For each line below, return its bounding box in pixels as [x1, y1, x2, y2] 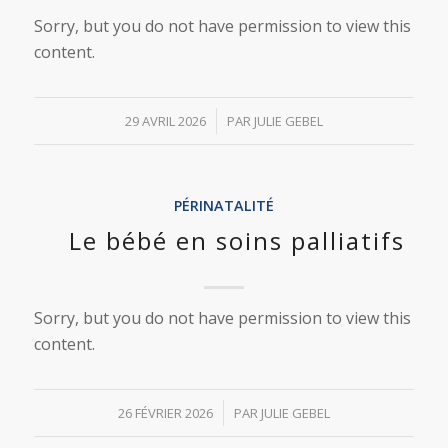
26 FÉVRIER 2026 [117, 404, 213, 422]
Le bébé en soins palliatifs [69, 224, 406, 257]
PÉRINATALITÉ [173, 196, 274, 215]
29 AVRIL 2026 [124, 112, 206, 130]
